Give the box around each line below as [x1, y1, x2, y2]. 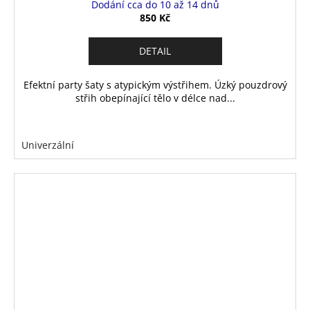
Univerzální [21, 138, 74, 152]
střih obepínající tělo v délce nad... [75, 91, 235, 104]
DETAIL [139, 44, 171, 57]
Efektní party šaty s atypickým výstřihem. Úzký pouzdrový [23, 77, 287, 91]
